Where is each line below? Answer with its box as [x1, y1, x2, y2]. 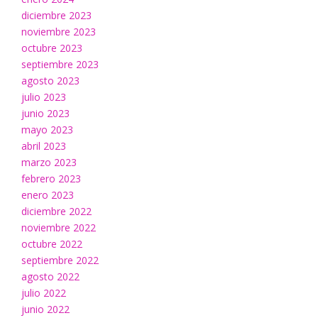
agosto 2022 [21, 270, 79, 284]
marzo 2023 [21, 155, 77, 170]
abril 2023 [21, 139, 66, 153]
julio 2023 [21, 90, 66, 104]
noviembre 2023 [21, 25, 96, 39]
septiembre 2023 [21, 57, 99, 72]
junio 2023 [21, 106, 70, 121]
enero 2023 [21, 188, 74, 202]
